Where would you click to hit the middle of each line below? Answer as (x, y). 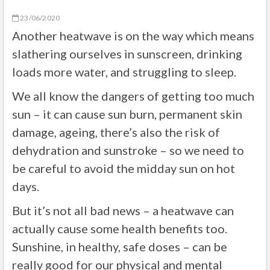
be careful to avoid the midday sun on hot (123, 168)
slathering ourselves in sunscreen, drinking (127, 54)
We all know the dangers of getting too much (133, 96)
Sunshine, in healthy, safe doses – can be (119, 246)
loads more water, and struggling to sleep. (124, 72)
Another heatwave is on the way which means (133, 36)
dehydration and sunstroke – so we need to (128, 150)
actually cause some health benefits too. (119, 228)
